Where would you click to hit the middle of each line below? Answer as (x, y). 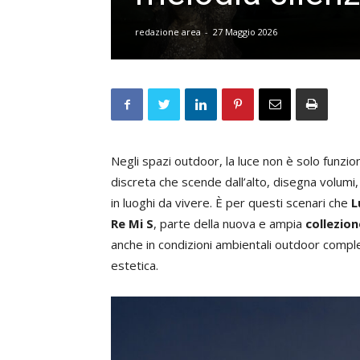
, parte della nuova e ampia (229, 223)
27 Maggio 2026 (245, 32)
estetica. (135, 265)
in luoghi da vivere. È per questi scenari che (231, 202)
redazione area (168, 32)
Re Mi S (132, 223)
